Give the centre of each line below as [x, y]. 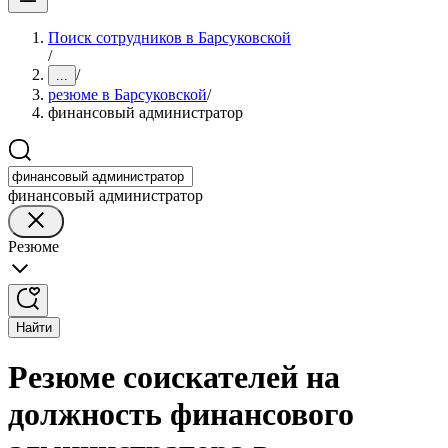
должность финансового [181, 414]
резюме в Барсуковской [127, 94]
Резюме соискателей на [174, 377]
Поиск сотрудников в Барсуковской [169, 37]
